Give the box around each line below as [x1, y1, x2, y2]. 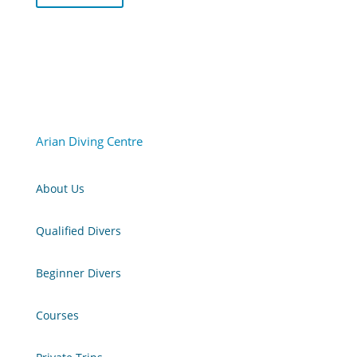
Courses [35, 308, 79, 323]
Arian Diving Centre [35, 133, 143, 149]
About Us [35, 181, 84, 196]
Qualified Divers [35, 223, 121, 238]
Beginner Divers [35, 265, 121, 280]
